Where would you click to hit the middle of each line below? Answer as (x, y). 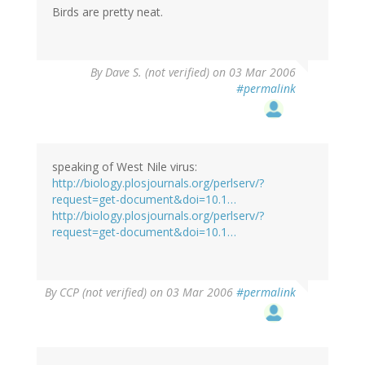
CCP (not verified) (103, 292)
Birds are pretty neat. (108, 11)
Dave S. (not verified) (157, 72)
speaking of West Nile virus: (125, 166)
